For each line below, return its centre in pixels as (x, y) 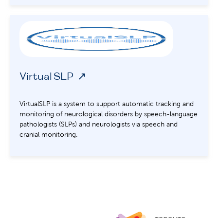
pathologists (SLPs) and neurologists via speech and (99, 124)
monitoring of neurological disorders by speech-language (109, 114)
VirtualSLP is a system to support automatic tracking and (107, 104)
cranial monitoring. (48, 135)
